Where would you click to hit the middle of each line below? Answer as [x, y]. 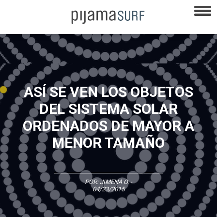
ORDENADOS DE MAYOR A [108, 125]
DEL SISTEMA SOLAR [108, 108]
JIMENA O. [114, 182]
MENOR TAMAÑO [108, 142]
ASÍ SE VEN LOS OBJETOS [108, 92]
